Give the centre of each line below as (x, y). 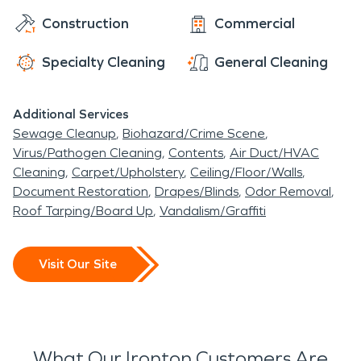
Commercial (255, 23)
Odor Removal (288, 191)
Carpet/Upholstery (128, 172)
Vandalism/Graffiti (213, 210)
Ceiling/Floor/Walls (246, 172)
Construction (85, 23)
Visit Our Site (78, 263)
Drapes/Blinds (197, 191)
